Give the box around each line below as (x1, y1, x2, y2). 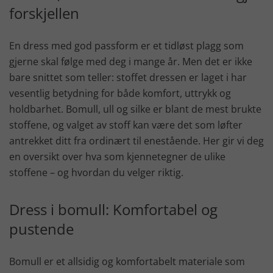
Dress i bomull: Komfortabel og (9, 199, 218, 219)
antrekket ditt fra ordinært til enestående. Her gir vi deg (9, 133, 264, 147)
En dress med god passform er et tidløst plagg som (9, 38, 244, 52)
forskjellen (9, 2, 79, 23)
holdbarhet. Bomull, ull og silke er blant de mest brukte (9, 102, 261, 116)
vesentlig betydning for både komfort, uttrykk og (9, 86, 231, 100)
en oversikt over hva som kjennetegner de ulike (9, 149, 225, 163)
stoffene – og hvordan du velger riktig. (9, 165, 183, 179)
